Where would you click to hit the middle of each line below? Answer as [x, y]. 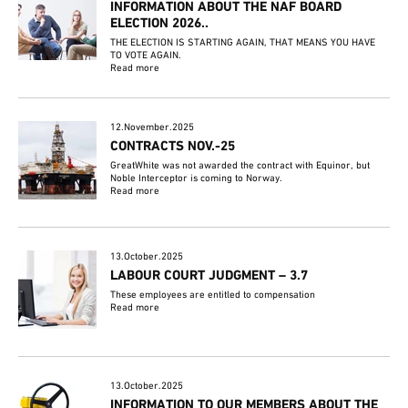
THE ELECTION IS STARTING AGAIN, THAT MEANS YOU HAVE [243, 42]
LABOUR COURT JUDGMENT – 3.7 [209, 275]
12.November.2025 [153, 127]
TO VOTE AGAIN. [146, 55]
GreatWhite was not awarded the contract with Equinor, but [240, 165]
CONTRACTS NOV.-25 [173, 146]
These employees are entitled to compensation [213, 295]
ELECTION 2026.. [160, 23]
